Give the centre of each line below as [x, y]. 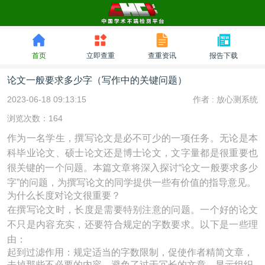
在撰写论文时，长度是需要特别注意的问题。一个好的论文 [132, 210]
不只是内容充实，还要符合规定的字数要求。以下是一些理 [132, 224]
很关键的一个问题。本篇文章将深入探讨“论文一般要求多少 [132, 168]
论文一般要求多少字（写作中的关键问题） [97, 80]
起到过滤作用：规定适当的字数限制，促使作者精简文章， [130, 252]
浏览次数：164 [35, 118]
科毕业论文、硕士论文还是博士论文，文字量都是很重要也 [132, 153]
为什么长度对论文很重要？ [64, 195]
